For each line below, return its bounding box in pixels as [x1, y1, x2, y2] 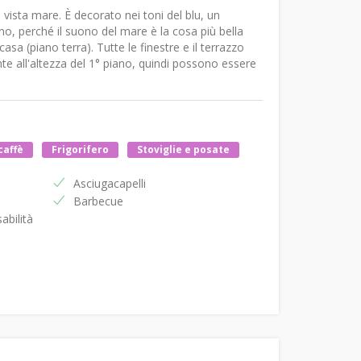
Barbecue [73, 193, 124, 210]
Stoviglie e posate [136, 143, 230, 157]
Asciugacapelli [73, 176, 147, 192]
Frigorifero [51, 143, 109, 157]
